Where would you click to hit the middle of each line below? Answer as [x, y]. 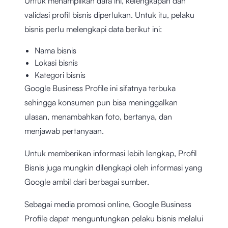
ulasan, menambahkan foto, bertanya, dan [98, 117]
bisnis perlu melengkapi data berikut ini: [93, 29]
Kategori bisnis [60, 75]
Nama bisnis [55, 51]
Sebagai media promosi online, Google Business [108, 204]
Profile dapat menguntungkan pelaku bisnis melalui [114, 219]
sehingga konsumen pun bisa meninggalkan [101, 103]
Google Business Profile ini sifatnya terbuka [100, 88]
